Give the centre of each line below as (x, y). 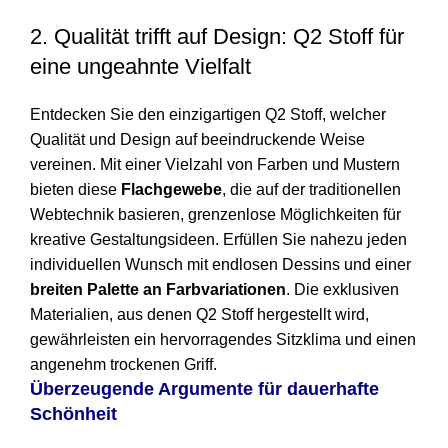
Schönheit (73, 414)
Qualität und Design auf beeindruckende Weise (197, 140)
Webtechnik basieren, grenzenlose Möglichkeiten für (215, 215)
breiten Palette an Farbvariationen (158, 290)
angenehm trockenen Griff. (123, 365)
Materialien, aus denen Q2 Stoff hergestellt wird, (199, 315)
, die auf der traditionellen (311, 190)
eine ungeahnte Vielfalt (140, 67)
